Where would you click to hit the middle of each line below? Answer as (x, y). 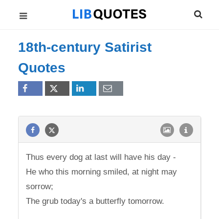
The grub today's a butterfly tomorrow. (95, 201)
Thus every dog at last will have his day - (101, 157)
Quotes (42, 68)
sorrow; (40, 186)
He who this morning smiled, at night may (102, 172)
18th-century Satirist (85, 47)
